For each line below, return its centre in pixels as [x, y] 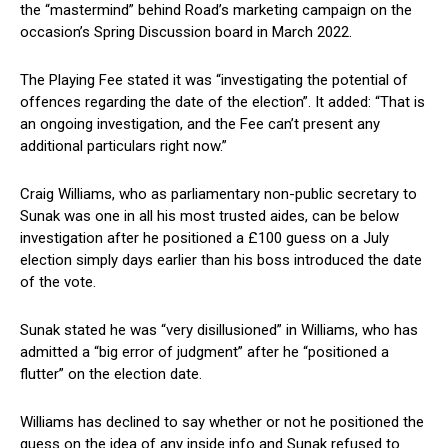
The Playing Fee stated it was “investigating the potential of [214, 80]
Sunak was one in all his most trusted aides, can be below [209, 216]
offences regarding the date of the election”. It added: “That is [222, 102]
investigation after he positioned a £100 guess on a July [204, 238]
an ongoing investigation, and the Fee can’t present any [200, 124]
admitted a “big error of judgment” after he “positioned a [204, 352]
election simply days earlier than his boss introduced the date [221, 260]
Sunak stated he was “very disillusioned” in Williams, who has [219, 330]
